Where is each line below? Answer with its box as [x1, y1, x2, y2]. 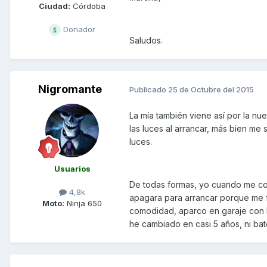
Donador [61, 24, 95, 34]
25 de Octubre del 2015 [168, 85, 254, 95]
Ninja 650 [64, 198, 102, 208]
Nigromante [38, 82, 102, 95]
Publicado [129, 85, 168, 95]
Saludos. [129, 35, 163, 45]
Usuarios [54, 163, 91, 173]
